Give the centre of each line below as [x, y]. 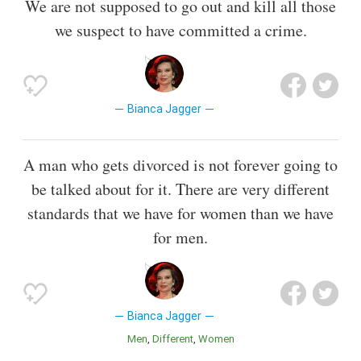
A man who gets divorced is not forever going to [180, 165]
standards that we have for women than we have [180, 214]
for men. [180, 238]
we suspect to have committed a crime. [180, 30]
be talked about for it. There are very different [180, 189]
